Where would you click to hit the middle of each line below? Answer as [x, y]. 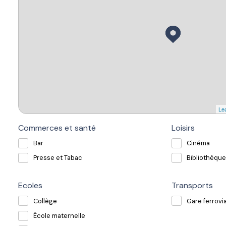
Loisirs [183, 128]
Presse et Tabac [58, 158]
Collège [45, 201]
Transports [192, 186]
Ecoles [30, 186]
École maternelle [59, 216]
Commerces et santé [57, 128]
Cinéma [198, 143]
